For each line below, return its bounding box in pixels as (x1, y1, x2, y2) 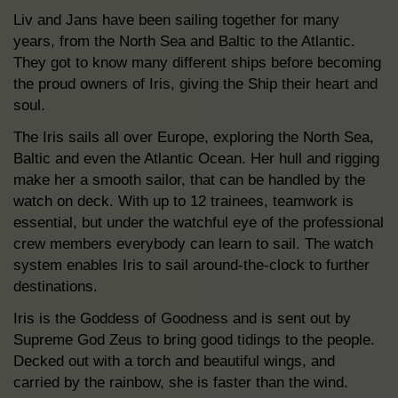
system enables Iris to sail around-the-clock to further (13, 257, 370, 274)
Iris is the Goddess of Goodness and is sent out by (13, 310, 351, 327)
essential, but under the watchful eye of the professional (13, 214, 384, 231)
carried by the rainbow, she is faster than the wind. (13, 374, 348, 391)
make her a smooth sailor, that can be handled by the (13, 171, 365, 188)
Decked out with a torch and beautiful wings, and (13, 353, 335, 370)
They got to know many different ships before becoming (13, 54, 381, 71)
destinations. (13, 278, 98, 295)
